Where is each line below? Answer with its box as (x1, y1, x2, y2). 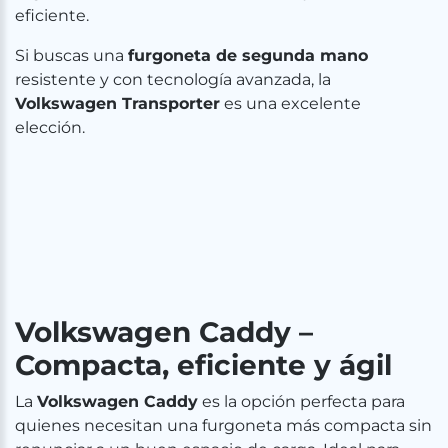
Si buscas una (15, 46, 128, 65)
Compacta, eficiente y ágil (15, 348, 392, 382)
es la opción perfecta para (198, 392, 405, 411)
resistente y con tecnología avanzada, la (15, 70, 331, 89)
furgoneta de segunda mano (128, 46, 368, 65)
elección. (15, 118, 85, 137)
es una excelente (220, 94, 361, 113)
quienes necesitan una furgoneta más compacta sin (15, 416, 432, 435)
